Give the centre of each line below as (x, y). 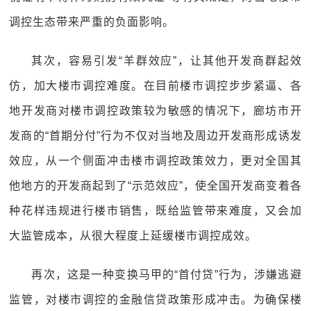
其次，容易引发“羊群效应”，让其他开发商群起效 (167, 61)
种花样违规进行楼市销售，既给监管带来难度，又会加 (155, 211)
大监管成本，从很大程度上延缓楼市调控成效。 (133, 236)
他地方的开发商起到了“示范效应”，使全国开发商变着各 (155, 186)
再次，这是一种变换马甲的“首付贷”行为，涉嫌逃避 (167, 275)
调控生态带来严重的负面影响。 (92, 22)
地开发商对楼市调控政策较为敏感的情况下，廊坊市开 (155, 111)
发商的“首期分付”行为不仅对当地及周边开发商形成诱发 (155, 136)
